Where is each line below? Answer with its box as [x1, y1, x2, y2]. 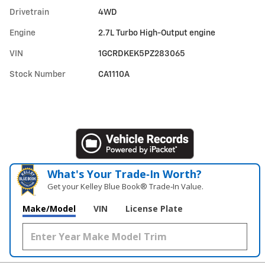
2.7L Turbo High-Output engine [98, 28, 216, 37]
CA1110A [98, 70, 130, 79]
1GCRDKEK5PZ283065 [98, 49, 186, 58]
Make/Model [22, 202, 76, 214]
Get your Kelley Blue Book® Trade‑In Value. [47, 180, 204, 192]
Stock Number [9, 70, 66, 79]
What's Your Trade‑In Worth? [47, 166, 202, 181]
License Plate [125, 202, 183, 214]
